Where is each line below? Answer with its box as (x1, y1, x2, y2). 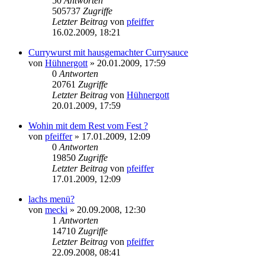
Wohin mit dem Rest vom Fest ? (28, 120, 148, 131)
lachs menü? (28, 193, 75, 204)
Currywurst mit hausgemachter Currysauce (28, 47, 188, 57)
